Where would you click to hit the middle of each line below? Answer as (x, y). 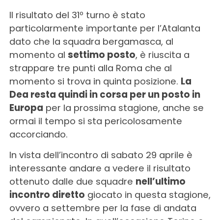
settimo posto (101, 55)
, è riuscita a (162, 55)
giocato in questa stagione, (148, 194)
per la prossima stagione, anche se (123, 108)
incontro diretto (47, 194)
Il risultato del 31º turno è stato (77, 15)
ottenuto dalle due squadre (72, 181)
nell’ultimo (160, 181)
